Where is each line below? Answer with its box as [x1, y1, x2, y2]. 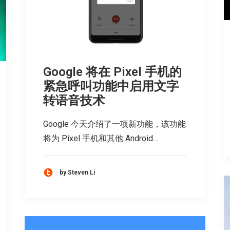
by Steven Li [60, 168, 95, 176]
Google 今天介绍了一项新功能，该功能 [43, 119, 186, 129]
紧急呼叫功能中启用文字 [43, 79, 179, 94]
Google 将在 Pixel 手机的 [43, 65, 182, 80]
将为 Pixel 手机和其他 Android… [43, 133, 158, 144]
